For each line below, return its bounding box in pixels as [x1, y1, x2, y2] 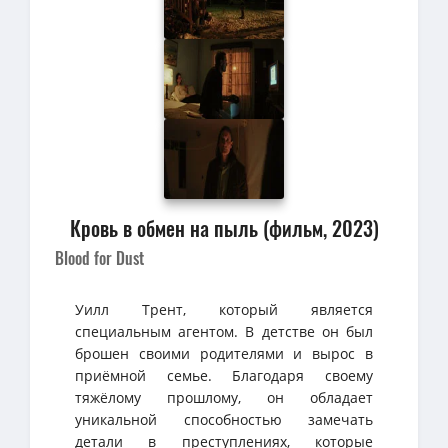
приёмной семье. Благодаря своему [75, 365, 373, 385]
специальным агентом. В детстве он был [75, 321, 373, 341]
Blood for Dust [55, 245, 144, 270]
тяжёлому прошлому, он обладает [75, 387, 373, 407]
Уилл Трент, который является [75, 299, 373, 319]
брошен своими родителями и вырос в [75, 343, 373, 363]
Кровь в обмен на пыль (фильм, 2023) [69, 212, 379, 243]
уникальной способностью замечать [75, 409, 373, 429]
